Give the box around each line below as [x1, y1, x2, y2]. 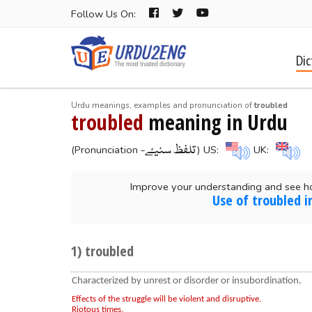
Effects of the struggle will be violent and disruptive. [71, 294, 261, 304]
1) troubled [70, 241, 134, 260]
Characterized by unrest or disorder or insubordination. [71, 275, 302, 286]
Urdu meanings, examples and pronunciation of [70, 99, 254, 111]
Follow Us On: [71, 7, 139, 21]
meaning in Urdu [143, 107, 288, 136]
